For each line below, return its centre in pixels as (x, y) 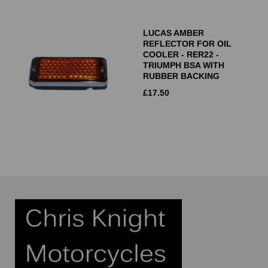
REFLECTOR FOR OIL (187, 43)
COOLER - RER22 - (181, 54)
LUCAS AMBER (173, 33)
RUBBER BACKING (181, 76)
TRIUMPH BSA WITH (184, 65)
